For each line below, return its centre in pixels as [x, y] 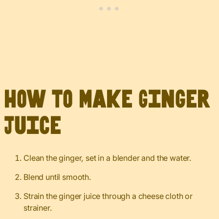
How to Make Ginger [107, 100]
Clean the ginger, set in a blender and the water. [108, 158]
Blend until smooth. [57, 177]
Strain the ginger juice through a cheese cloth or [108, 196]
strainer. [38, 208]
